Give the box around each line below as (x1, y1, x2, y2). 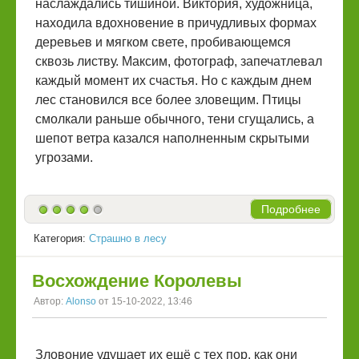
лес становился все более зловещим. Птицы (35, 93, 301, 107)
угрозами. (35, 151, 93, 164)
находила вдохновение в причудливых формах (35, 16, 317, 30)
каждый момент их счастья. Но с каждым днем (35, 74, 312, 87)
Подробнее (261, 203, 321, 216)
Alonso (66, 295, 96, 307)
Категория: (34, 232, 89, 244)
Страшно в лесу (89, 232, 167, 244)
